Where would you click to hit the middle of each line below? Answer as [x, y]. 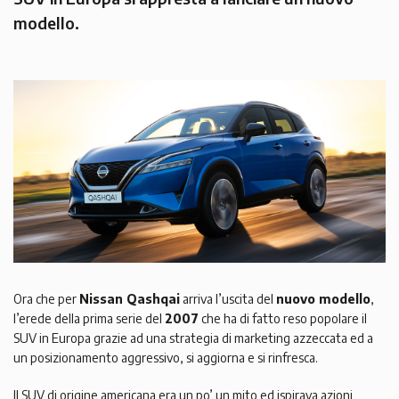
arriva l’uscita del [228, 299]
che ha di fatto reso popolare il [283, 319]
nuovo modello [323, 299]
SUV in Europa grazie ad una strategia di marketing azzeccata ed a [193, 338]
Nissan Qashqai [130, 299]
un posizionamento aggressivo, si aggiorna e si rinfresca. [166, 358]
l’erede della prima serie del [89, 319]
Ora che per [46, 299]
